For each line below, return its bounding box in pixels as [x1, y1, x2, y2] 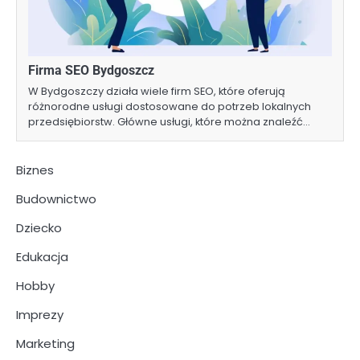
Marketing [16, 334, 75, 352]
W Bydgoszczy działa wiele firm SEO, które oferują [28, 83, 285, 99]
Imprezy [16, 305, 63, 323]
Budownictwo [16, 190, 96, 207]
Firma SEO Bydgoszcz [28, 62, 154, 78]
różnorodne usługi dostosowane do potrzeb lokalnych [28, 98, 311, 114]
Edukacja [16, 247, 68, 265]
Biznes [16, 161, 54, 178]
